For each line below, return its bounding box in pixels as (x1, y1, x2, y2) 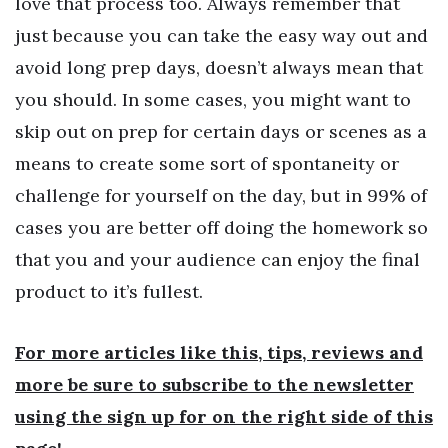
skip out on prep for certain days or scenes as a (15, 119, 427, 143)
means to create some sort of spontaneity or (15, 151, 399, 175)
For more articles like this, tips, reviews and (15, 341, 423, 365)
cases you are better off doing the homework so (15, 215, 428, 239)
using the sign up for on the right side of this (15, 405, 433, 429)
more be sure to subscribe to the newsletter (15, 373, 414, 397)
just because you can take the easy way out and (15, 23, 428, 47)
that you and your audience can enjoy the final (15, 247, 420, 271)
